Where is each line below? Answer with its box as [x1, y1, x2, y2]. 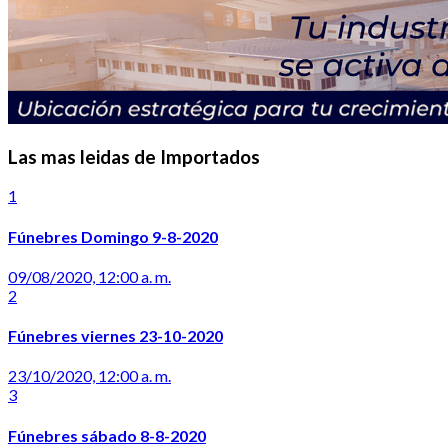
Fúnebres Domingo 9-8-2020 [8, 226, 218, 246]
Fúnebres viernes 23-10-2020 [8, 326, 223, 346]
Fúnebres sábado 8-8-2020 [8, 425, 206, 445]
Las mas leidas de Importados [8, 145, 260, 168]
